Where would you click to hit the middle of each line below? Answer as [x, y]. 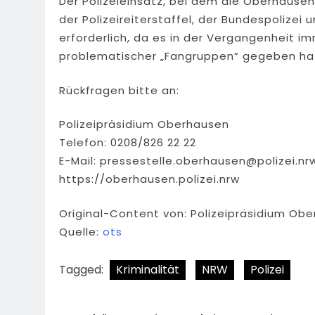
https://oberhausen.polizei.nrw [149, 179]
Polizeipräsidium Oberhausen [144, 124]
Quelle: [81, 231]
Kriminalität [148, 270]
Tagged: [83, 270]
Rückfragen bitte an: [119, 90]
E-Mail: [79, 161]
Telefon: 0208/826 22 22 [128, 143]
